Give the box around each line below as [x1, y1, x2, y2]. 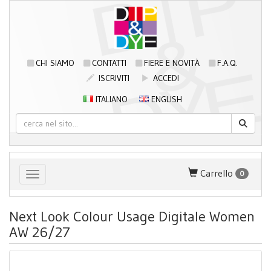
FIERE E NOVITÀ [144, 57, 200, 68]
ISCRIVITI [96, 73, 129, 83]
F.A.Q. [217, 57, 238, 68]
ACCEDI [150, 73, 179, 83]
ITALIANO [93, 94, 128, 105]
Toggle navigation [32, 171, 123, 185]
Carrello [198, 166, 235, 179]
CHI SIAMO [36, 57, 74, 68]
